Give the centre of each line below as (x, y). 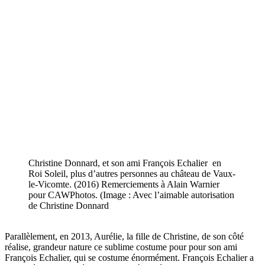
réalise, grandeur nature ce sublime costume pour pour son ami (121, 247)
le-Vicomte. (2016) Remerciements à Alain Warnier (124, 184)
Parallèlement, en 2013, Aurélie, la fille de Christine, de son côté (124, 236)
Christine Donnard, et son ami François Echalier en (125, 163)
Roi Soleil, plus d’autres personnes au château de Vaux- (132, 173)
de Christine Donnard (69, 205)
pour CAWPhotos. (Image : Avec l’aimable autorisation (131, 195)
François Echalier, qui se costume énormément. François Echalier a (129, 257)
